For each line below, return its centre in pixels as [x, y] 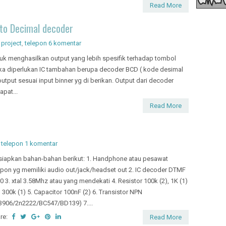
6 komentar [65, 43]
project [11, 43]
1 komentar [41, 143]
